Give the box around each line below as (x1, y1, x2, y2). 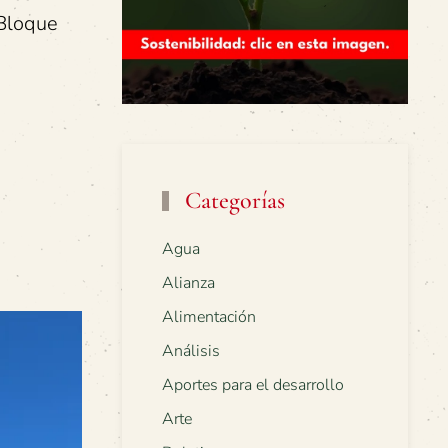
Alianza (162, 272, 215, 295)
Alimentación (162, 306, 256, 329)
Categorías (179, 186, 286, 216)
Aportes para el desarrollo (162, 374, 344, 397)
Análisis (162, 340, 220, 363)
